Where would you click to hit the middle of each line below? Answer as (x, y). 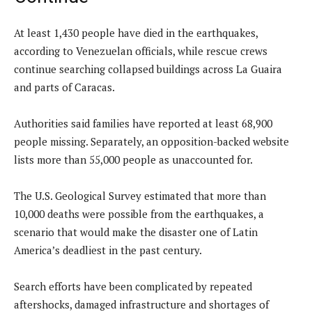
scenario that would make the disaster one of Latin (136, 232)
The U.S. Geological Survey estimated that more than (140, 195)
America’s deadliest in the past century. (108, 250)
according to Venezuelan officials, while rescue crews (141, 50)
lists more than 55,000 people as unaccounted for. (133, 159)
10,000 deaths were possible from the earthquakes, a (139, 213)
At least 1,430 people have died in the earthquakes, (136, 32)
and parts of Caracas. (64, 87)
